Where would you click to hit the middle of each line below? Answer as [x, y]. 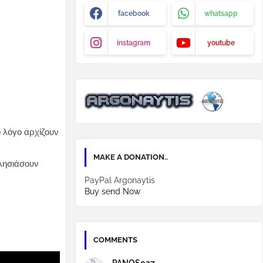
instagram [134, 43]
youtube [221, 43]
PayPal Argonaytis [120, 180]
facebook [134, 14]
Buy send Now [112, 191]
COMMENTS [115, 240]
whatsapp [221, 14]
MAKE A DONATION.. [131, 157]
